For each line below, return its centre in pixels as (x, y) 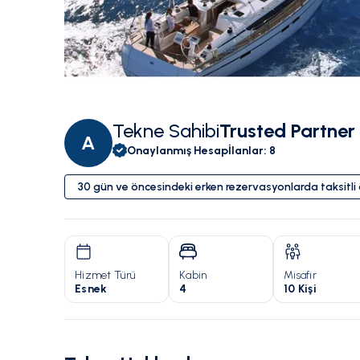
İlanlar (246, 150)
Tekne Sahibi (166, 131)
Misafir (300, 276)
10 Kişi (300, 289)
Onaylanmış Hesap (178, 150)
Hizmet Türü (105, 276)
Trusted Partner (287, 131)
